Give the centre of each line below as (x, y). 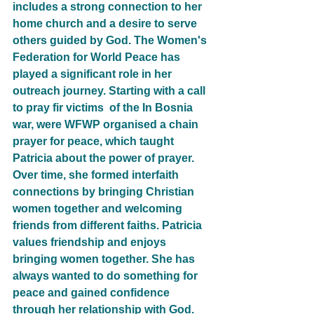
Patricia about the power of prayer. (105, 158)
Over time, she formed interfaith (97, 175)
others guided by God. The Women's (111, 40)
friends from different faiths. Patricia (109, 225)
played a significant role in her (94, 74)
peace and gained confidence (93, 292)
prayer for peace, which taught (95, 141)
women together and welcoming (99, 208)
